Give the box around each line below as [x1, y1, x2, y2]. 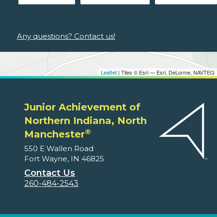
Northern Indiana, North [24, 115, 147, 127]
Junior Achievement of [24, 101, 140, 113]
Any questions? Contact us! [17, 31, 115, 41]
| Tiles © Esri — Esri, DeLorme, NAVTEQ [117, 68, 215, 77]
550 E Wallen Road [24, 144, 93, 154]
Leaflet [101, 68, 117, 77]
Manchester [24, 128, 85, 140]
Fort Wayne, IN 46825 [24, 154, 104, 164]
